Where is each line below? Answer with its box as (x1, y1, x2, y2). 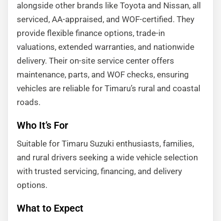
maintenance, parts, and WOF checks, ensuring (17, 70, 189, 79)
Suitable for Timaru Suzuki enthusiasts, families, (17, 139, 194, 148)
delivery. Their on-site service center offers (17, 56, 174, 66)
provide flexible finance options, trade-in (17, 28, 165, 38)
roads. (17, 97, 40, 107)
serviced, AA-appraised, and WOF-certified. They (17, 14, 194, 24)
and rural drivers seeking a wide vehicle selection (17, 152, 198, 162)
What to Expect (17, 202, 83, 214)
